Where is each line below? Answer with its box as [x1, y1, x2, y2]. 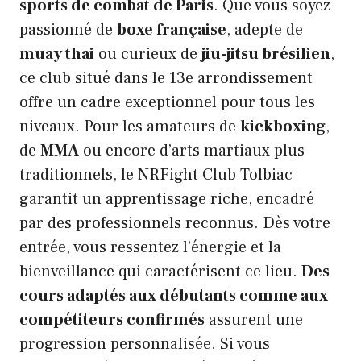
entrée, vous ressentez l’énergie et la [19, 236, 281, 258]
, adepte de [226, 19, 303, 40]
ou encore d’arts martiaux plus [79, 139, 305, 161]
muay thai [19, 43, 94, 64]
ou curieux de [94, 43, 201, 64]
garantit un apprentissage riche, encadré [19, 188, 314, 210]
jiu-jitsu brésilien [201, 43, 330, 64]
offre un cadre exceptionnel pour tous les [19, 91, 315, 113]
